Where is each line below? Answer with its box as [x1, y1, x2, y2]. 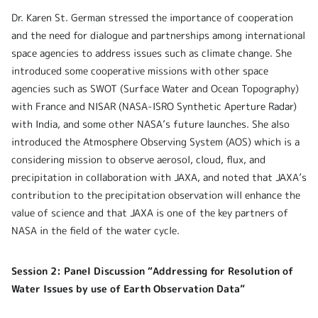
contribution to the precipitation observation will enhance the [11, 188, 300, 202]
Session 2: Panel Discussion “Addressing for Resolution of [11, 264, 293, 278]
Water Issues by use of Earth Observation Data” [11, 282, 245, 296]
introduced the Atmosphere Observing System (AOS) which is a [11, 135, 300, 149]
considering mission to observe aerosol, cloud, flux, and [11, 153, 265, 167]
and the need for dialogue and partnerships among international [11, 28, 305, 43]
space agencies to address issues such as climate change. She [11, 46, 292, 60]
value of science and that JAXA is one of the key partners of [11, 206, 288, 220]
